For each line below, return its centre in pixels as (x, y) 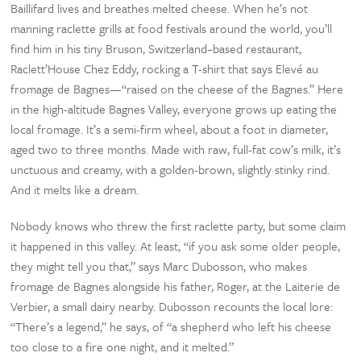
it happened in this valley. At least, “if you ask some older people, (176, 245)
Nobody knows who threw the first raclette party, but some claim (178, 225)
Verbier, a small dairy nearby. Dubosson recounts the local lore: (172, 306)
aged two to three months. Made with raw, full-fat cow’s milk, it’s (176, 149)
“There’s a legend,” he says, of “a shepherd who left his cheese (171, 326)
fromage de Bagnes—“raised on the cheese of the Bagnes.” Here (177, 88)
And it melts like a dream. (75, 189)
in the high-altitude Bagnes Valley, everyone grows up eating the (174, 108)
